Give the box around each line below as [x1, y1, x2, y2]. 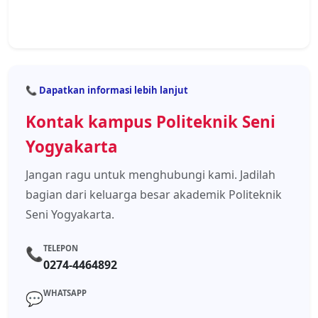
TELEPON [43, 243, 78, 253]
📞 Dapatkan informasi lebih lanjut [26, 84, 188, 97]
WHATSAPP [43, 287, 87, 298]
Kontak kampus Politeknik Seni [26, 111, 275, 133]
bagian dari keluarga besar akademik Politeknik [26, 187, 282, 202]
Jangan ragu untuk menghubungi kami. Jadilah [26, 167, 275, 182]
